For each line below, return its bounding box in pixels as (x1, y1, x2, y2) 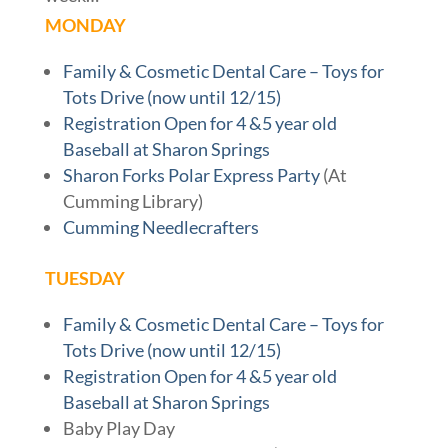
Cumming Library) (62, 190, 203, 213)
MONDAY (44, 14, 126, 37)
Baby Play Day (62, 417, 175, 440)
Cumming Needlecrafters (62, 216, 259, 239)
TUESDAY (44, 267, 125, 290)
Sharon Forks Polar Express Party (62, 164, 320, 187)
